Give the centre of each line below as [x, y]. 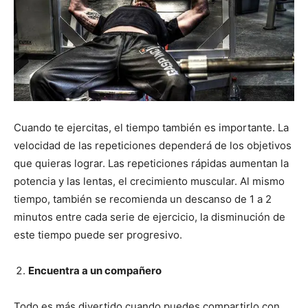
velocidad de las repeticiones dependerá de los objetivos [153, 145]
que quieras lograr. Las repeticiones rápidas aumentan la [151, 163]
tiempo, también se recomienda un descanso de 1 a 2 [143, 199]
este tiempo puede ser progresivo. [98, 234]
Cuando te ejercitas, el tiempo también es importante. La [151, 127]
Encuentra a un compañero [95, 270]
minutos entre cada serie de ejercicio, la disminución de [150, 217]
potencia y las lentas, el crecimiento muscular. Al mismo [149, 181]
